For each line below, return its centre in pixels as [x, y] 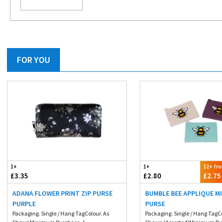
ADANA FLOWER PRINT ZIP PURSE [62, 193]
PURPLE [24, 203]
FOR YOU [33, 59]
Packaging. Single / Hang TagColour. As [61, 213]
